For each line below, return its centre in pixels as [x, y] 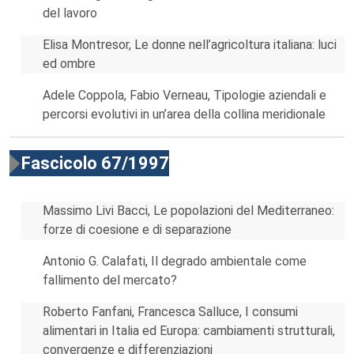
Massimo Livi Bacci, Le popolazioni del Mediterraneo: [188, 211]
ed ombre [69, 64]
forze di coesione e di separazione [137, 230]
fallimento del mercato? [110, 280]
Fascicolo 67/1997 [95, 163]
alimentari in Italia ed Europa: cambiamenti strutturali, [189, 331]
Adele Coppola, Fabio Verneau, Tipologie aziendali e [185, 95]
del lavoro [70, 13]
